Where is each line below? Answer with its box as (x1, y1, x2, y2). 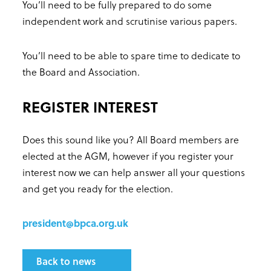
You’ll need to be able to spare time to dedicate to (22, 48, 240, 62)
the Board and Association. (22, 64, 140, 79)
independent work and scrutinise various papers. (22, 13, 237, 28)
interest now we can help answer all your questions (22, 165, 245, 179)
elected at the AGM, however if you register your (22, 148, 233, 163)
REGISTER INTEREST (22, 96, 158, 117)
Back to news (36, 253, 96, 268)
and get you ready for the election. (22, 181, 173, 195)
